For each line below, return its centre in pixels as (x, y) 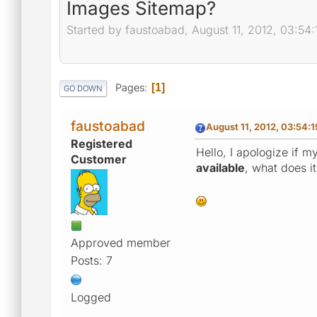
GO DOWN (83, 88)
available (220, 167)
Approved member (121, 242)
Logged (91, 297)
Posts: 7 (92, 260)
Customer (99, 159)
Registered (102, 143)
